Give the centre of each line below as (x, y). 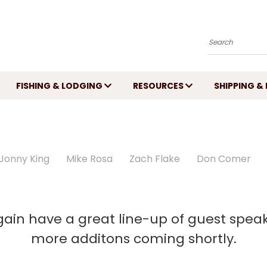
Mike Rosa (89, 159)
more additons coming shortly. (133, 239)
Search (225, 47)
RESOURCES (159, 86)
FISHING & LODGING (60, 86)
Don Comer (224, 159)
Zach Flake (155, 159)
